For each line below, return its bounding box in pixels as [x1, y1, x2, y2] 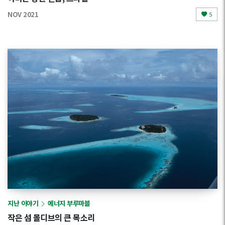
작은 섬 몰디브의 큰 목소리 [8, 211, 95, 223]
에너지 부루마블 [48, 198, 90, 208]
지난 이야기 [8, 198, 38, 208]
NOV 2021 [8, 9, 38, 19]
